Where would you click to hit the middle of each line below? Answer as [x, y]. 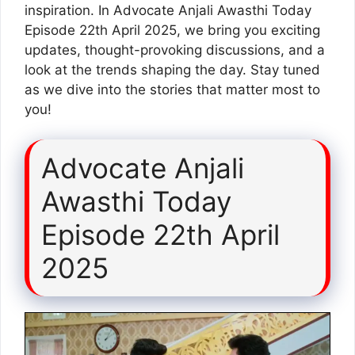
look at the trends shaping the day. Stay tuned [172, 69]
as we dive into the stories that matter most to [172, 89]
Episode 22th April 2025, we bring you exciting [172, 30]
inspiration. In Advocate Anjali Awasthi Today [168, 10]
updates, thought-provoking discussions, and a [175, 50]
